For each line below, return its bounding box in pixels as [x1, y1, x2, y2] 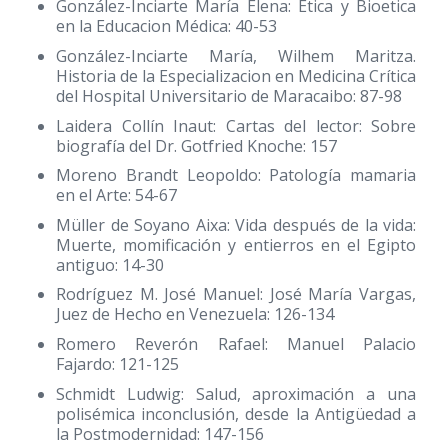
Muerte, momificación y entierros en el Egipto [56, 233, 416, 256]
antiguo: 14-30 [56, 253, 164, 276]
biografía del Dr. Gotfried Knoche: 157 [56, 134, 337, 157]
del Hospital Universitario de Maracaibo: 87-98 [56, 84, 402, 107]
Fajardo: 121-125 [56, 352, 179, 375]
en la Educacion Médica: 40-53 [56, 15, 277, 38]
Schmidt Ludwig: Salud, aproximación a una [56, 382, 416, 405]
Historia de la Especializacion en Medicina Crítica [56, 64, 416, 87]
